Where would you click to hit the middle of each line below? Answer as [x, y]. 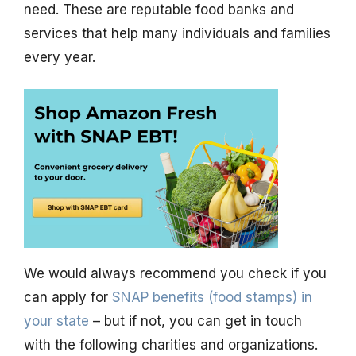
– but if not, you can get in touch [195, 321]
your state [56, 321]
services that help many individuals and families [177, 33]
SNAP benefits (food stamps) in [212, 298]
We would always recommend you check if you [175, 274]
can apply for [68, 298]
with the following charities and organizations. [171, 345]
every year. [60, 57]
